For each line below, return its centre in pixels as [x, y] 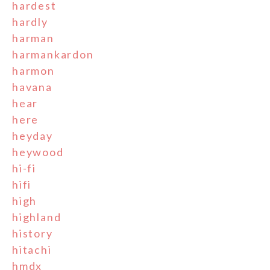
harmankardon [53, 55]
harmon [33, 71]
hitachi [32, 250]
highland [37, 217]
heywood [38, 152]
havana [32, 87]
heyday [33, 136]
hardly [30, 22]
